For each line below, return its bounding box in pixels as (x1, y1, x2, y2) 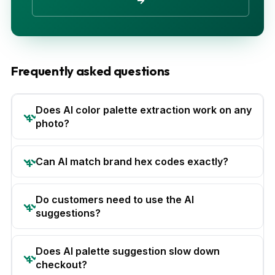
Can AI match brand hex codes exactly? (36, 155, 228, 168)
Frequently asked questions (11, 63, 171, 79)
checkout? (36, 258, 87, 271)
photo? (36, 117, 69, 130)
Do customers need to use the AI (36, 193, 194, 206)
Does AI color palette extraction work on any (36, 103, 252, 116)
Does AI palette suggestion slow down (36, 244, 220, 257)
